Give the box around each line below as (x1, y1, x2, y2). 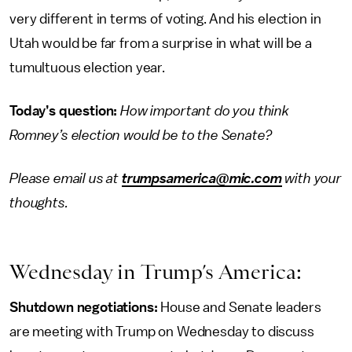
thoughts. (9, 196, 68, 210)
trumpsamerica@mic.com (121, 171, 282, 185)
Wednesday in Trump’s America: (9, 260, 302, 284)
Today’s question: (9, 104, 118, 118)
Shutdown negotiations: (9, 300, 161, 314)
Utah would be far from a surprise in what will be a (9, 36, 312, 50)
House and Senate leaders (160, 300, 321, 314)
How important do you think (117, 104, 289, 118)
